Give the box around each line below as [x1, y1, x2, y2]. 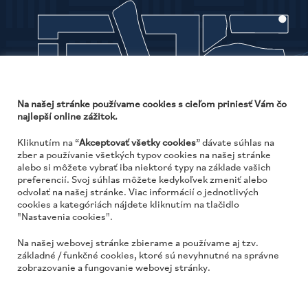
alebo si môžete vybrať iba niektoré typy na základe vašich [17, 163, 271, 173]
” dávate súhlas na [196, 138, 274, 148]
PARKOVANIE [48, 285, 102, 296]
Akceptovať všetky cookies [79, 138, 196, 148]
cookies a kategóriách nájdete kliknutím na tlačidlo [17, 200, 239, 210]
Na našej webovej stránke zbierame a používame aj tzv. [17, 239, 258, 249]
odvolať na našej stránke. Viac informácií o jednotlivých [17, 188, 258, 198]
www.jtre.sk [129, 250, 179, 261]
